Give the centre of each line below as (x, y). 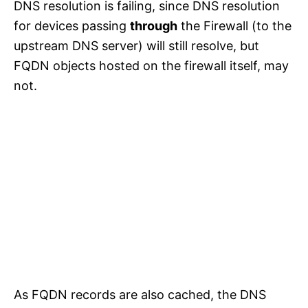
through (154, 26)
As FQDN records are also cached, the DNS (140, 295)
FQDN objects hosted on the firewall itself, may (151, 66)
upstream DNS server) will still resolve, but (136, 46)
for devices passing (72, 26)
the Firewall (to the (234, 26)
